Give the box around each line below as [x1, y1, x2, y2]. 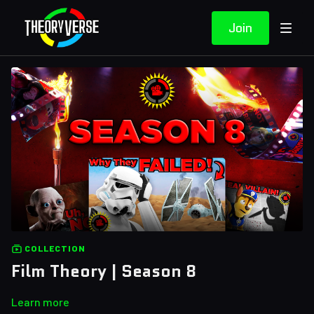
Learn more [11, 294, 69, 308]
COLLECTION [22, 243, 86, 254]
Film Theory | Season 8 [11, 258, 196, 283]
